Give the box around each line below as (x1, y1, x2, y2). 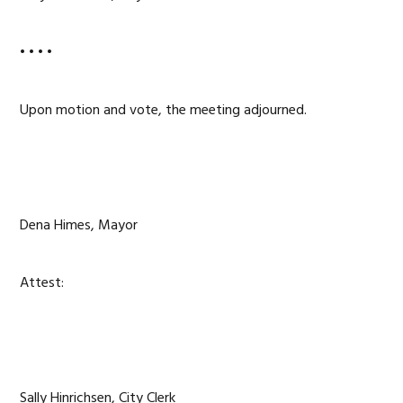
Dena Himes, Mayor (20, 214, 139, 237)
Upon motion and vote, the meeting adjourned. (20, 99, 308, 122)
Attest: (20, 272, 65, 295)
